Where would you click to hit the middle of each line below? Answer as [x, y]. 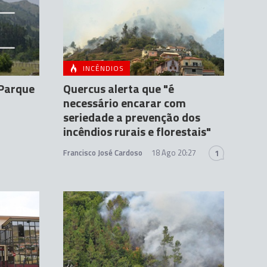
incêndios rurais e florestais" [137, 132]
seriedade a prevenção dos [132, 117]
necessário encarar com [125, 103]
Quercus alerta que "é [119, 89]
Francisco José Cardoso [103, 153]
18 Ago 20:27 [174, 153]
